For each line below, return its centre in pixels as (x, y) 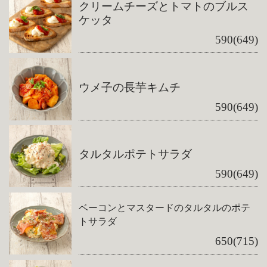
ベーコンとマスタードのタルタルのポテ (165, 208)
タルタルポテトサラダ (136, 154)
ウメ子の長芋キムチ (130, 87)
